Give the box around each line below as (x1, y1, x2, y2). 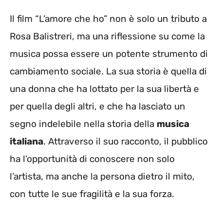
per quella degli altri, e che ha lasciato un (10, 100, 185, 112)
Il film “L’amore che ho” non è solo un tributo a (10, 13, 207, 24)
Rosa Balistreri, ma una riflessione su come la (10, 30, 205, 42)
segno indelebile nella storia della (10, 118, 157, 129)
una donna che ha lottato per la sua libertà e (10, 83, 199, 94)
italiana (10, 135, 43, 147)
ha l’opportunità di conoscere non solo (10, 153, 175, 164)
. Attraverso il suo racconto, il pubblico (43, 135, 208, 147)
